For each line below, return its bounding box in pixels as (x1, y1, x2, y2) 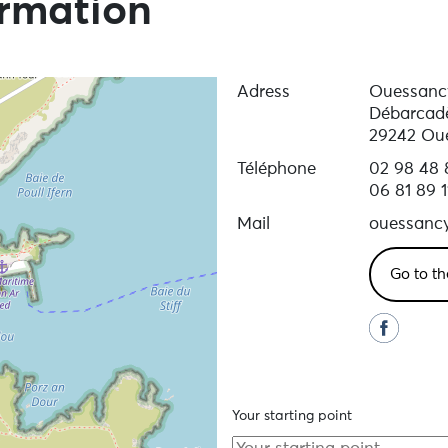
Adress (236, 84, 290, 101)
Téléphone (236, 161, 316, 178)
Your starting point (231, 409, 352, 423)
